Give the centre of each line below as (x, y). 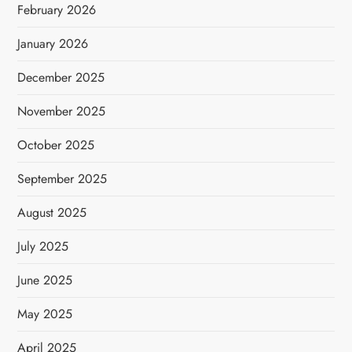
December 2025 (61, 77)
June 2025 (45, 280)
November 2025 (62, 111)
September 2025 (62, 179)
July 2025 (43, 246)
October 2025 (56, 145)
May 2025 (45, 314)
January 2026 (53, 44)
